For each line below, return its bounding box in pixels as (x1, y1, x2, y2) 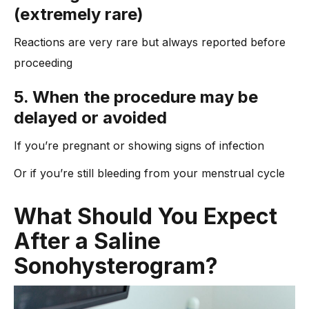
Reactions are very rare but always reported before (14, 35, 286, 50)
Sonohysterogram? (14, 252, 218, 280)
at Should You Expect (50, 203, 277, 230)
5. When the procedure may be (14, 87, 258, 108)
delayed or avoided (14, 108, 167, 128)
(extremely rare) (14, 4, 143, 25)
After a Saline (14, 228, 161, 255)
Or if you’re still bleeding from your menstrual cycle (14, 166, 285, 181)
